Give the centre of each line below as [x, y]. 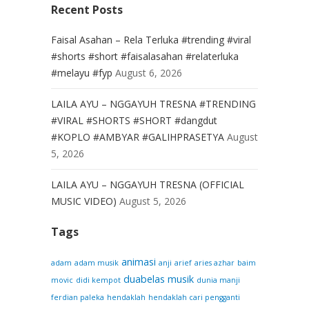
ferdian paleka [78, 297]
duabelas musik [159, 279]
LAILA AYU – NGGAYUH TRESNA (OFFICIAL [148, 185]
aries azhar [215, 263]
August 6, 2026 [149, 73]
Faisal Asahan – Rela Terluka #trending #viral [151, 40]
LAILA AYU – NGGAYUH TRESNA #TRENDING [153, 104]
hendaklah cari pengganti [194, 297]
